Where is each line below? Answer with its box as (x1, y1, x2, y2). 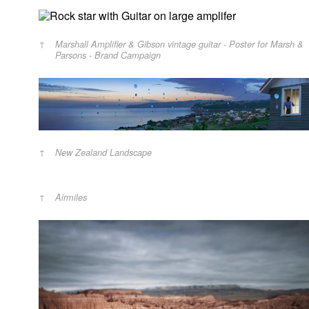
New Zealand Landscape (55, 146, 152, 159)
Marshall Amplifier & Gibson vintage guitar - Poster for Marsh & (55, 38, 303, 51)
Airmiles (55, 191, 87, 204)
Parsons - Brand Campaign (55, 49, 161, 62)
